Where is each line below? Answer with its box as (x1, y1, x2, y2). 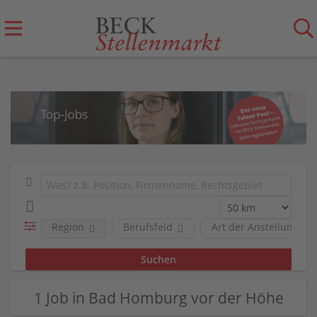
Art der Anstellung (211, 219, 299, 234)
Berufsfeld (122, 219, 173, 234)
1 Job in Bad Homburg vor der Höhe (33, 288, 284, 309)
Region (51, 219, 84, 234)
